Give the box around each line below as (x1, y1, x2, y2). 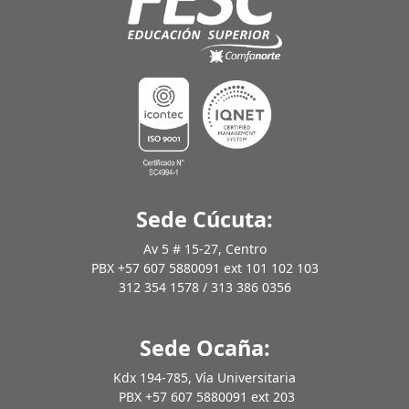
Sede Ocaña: (139, 333, 270, 363)
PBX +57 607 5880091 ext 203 (114, 388, 295, 406)
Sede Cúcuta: (136, 204, 273, 235)
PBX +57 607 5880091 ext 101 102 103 (90, 259, 319, 278)
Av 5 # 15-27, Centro (142, 240, 267, 258)
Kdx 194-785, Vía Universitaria (113, 369, 296, 387)
